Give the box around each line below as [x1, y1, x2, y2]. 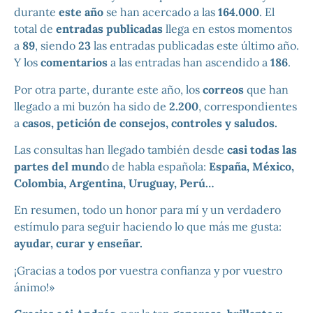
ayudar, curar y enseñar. [14, 236, 143, 251]
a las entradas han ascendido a [108, 55, 270, 70]
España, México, [209, 159, 294, 173]
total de [14, 22, 56, 36]
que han [244, 82, 289, 96]
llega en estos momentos [163, 22, 292, 36]
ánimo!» [14, 279, 54, 294]
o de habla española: [103, 159, 209, 173]
